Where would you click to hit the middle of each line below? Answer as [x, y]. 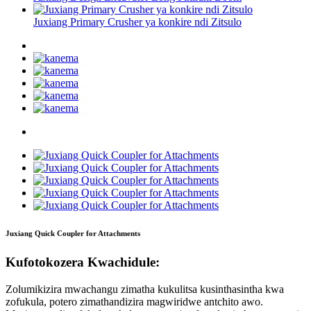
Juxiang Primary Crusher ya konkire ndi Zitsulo [137, 22]
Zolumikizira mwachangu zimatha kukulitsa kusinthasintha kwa [145, 289]
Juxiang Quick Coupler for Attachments [73, 234]
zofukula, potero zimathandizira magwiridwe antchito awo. [134, 301]
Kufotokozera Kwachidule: [83, 262]
